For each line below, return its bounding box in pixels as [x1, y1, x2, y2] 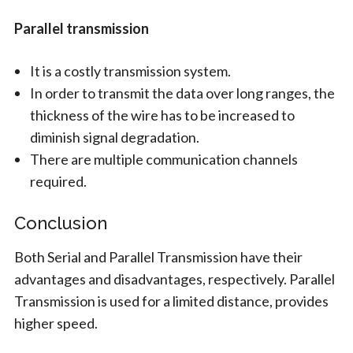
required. [29, 172, 87, 190]
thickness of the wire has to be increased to [29, 106, 295, 124]
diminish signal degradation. [29, 128, 199, 146]
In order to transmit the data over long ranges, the [29, 84, 335, 102]
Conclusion [13, 212, 107, 233]
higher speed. [13, 314, 98, 332]
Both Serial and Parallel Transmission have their [13, 247, 303, 266]
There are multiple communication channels [29, 150, 298, 168]
